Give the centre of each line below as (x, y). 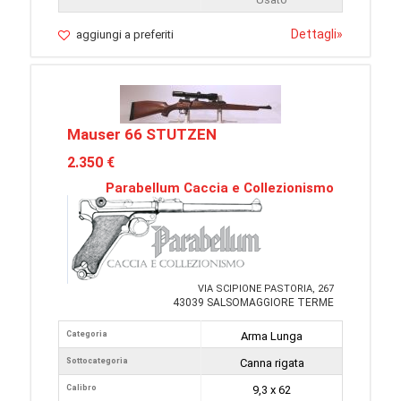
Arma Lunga (272, 336)
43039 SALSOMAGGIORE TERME (253, 303)
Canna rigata (272, 363)
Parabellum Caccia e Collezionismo (220, 188)
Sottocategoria (97, 361)
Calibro (81, 388)
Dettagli (314, 34)
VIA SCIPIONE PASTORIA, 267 (266, 289)
